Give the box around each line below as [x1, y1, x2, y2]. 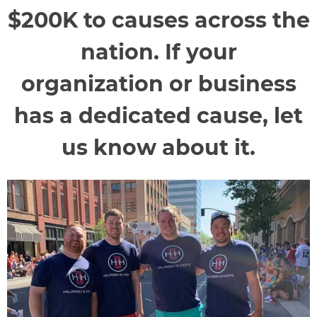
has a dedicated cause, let [14, 103, 303, 129]
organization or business [21, 71, 296, 98]
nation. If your [80, 39, 237, 66]
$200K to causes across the [7, 7, 310, 34]
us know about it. [62, 134, 255, 161]
